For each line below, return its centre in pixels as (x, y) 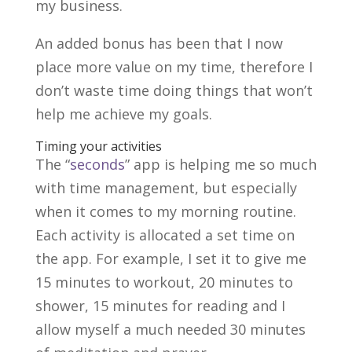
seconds (97, 164)
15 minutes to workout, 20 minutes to (164, 282)
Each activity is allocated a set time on (165, 235)
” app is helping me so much (220, 164)
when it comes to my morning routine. (165, 211)
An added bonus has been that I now (159, 43)
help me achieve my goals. (123, 114)
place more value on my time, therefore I (174, 66)
